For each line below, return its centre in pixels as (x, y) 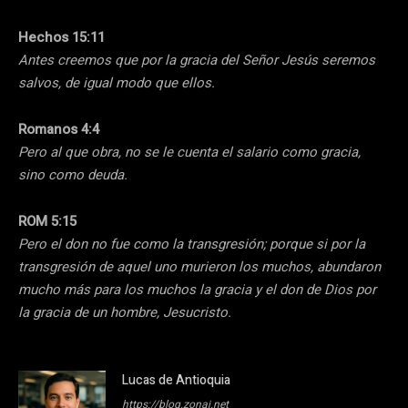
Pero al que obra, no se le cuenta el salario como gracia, (189, 153)
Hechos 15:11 (61, 38)
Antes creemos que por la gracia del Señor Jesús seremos (197, 61)
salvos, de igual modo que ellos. (117, 83)
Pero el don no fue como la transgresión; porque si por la (192, 245)
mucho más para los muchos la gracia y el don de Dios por (197, 290)
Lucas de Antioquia (176, 381)
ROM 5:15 (47, 222)
